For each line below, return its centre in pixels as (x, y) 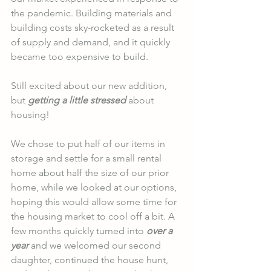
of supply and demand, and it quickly (92, 42)
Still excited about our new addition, (90, 86)
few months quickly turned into (79, 231)
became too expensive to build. (81, 57)
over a (161, 231)
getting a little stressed (77, 100)
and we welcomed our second (96, 245)
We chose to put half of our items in (89, 144)
